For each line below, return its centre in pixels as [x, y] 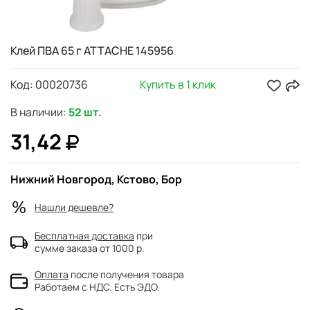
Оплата [52, 274]
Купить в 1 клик [177, 84]
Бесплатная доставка [84, 236]
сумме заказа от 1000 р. [90, 248]
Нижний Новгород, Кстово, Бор [96, 179]
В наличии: [38, 112]
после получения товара [127, 274]
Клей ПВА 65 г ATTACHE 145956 [92, 51]
